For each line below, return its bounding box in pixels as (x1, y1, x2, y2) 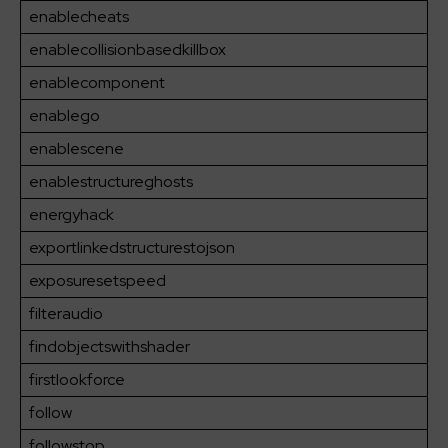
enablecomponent (29, 72, 165, 94)
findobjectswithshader (29, 336, 190, 358)
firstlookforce (29, 369, 125, 391)
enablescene (29, 138, 124, 160)
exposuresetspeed (29, 270, 166, 292)
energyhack (29, 204, 114, 226)
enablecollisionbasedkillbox (29, 39, 226, 61)
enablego (29, 105, 100, 127)
